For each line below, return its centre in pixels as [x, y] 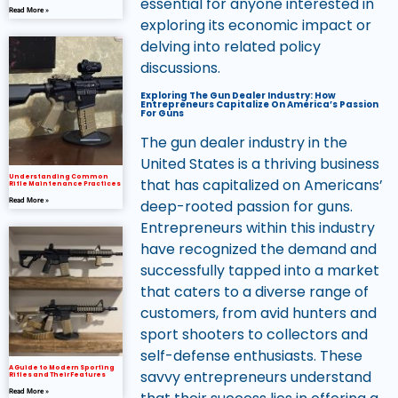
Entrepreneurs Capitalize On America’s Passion [259, 104]
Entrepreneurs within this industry [257, 227]
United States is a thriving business [259, 163]
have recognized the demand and [258, 249]
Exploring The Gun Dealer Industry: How [238, 95]
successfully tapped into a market [259, 270]
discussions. [180, 68]
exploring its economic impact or [255, 25]
